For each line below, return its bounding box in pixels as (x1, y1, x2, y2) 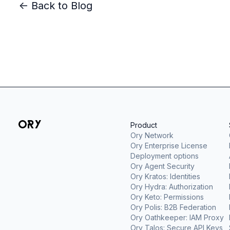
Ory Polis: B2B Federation (130, 203, 216, 212)
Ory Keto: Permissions (130, 193, 204, 201)
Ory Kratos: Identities (130, 172, 200, 181)
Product (130, 121, 157, 129)
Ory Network (130, 131, 174, 140)
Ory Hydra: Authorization (130, 182, 213, 191)
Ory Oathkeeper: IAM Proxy (130, 213, 224, 222)
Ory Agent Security (130, 162, 195, 170)
